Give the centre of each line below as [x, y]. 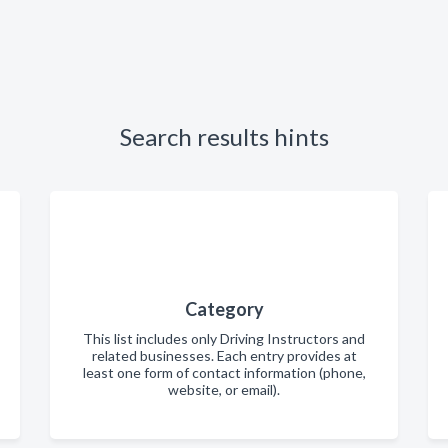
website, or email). [224, 389]
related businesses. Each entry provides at [224, 355]
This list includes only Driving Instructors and [224, 338]
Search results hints [224, 136]
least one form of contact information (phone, [224, 372]
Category [224, 309]
